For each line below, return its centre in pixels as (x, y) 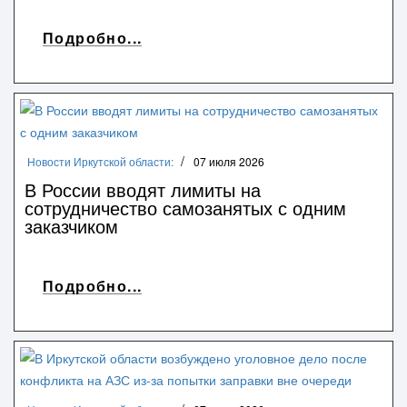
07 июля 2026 (229, 161)
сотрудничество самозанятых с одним (185, 207)
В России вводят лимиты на (143, 189)
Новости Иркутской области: (100, 161)
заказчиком (71, 225)
